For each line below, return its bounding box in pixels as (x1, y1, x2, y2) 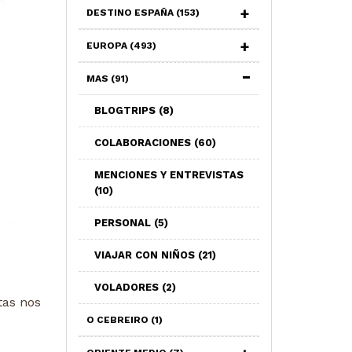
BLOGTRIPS (93, 104, 159, 116)
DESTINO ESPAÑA (86, 7, 176, 18)
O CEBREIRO (86, 314, 151, 325)
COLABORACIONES (93, 137, 194, 148)
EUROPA (86, 40, 130, 51)
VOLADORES (93, 281, 162, 293)
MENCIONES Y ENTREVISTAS (93, 169, 244, 181)
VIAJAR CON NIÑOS (93, 249, 198, 261)
